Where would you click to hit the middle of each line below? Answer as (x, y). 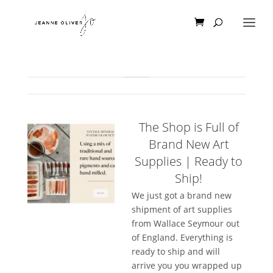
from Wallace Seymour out (186, 223)
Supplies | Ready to (189, 161)
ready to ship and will (176, 251)
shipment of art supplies (182, 209)
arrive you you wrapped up (187, 265)
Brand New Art (189, 144)
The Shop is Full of (189, 127)
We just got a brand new (182, 195)
